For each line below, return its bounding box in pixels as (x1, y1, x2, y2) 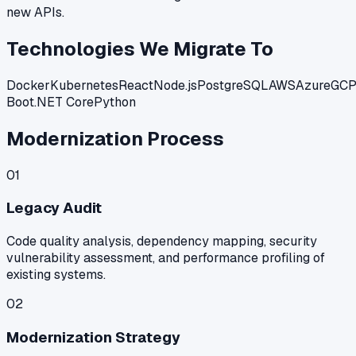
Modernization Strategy (6, 327, 180, 347)
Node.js (153, 76, 197, 94)
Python (94, 93, 136, 110)
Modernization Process (6, 126, 224, 151)
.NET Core (34, 93, 94, 110)
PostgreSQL (197, 76, 269, 94)
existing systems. (6, 266, 106, 284)
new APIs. (6, 4, 64, 21)
